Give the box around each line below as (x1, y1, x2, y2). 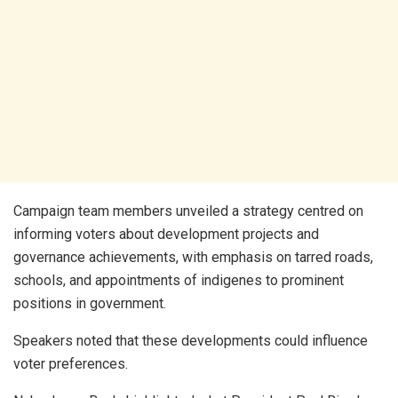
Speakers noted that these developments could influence (13, 332, 368, 350)
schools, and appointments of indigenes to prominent (13, 272, 344, 290)
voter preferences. (13, 355, 128, 373)
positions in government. (13, 295, 166, 313)
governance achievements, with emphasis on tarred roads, (13, 249, 373, 267)
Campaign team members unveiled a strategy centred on (13, 203, 363, 220)
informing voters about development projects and (13, 226, 319, 243)
